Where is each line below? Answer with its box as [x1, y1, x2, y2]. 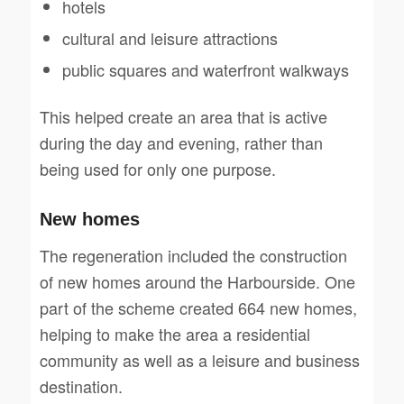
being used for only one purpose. [39, 157, 276, 181]
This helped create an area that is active [39, 105, 327, 129]
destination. [39, 374, 123, 399]
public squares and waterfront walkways [61, 58, 349, 82]
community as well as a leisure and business [39, 348, 360, 372]
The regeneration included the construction [39, 243, 347, 268]
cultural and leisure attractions [61, 26, 278, 50]
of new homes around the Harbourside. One [39, 270, 355, 294]
